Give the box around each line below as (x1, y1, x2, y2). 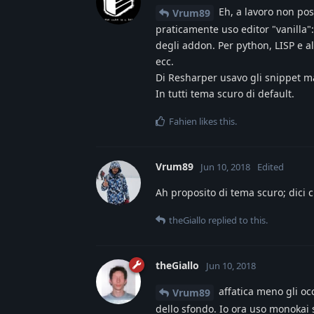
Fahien (169, 115, 197, 128)
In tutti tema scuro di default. (156, 87, 294, 101)
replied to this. (206, 214, 268, 227)
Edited (257, 161, 284, 174)
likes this (197, 115, 235, 128)
